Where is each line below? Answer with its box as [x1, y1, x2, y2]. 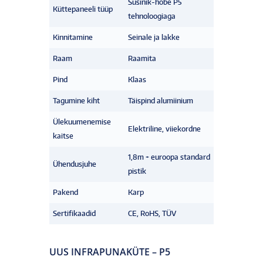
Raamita [128, 53, 156, 63]
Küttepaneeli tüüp [53, 4, 113, 14]
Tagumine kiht [53, 96, 100, 105]
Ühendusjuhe [53, 159, 96, 168]
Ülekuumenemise [53, 117, 111, 126]
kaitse [53, 131, 73, 140]
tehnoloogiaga [128, 11, 176, 21]
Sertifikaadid [53, 208, 96, 218]
